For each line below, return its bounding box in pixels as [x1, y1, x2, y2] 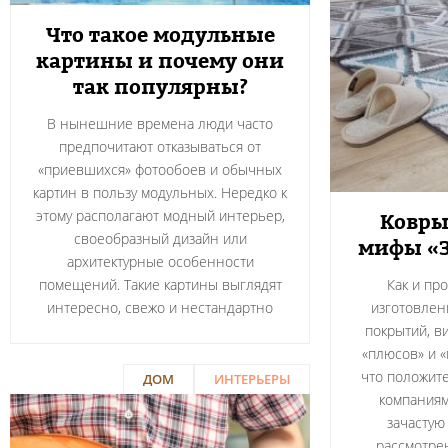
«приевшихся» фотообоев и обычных [38, 160, 282, 179]
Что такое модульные [45, 20, 275, 50]
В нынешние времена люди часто [47, 114, 273, 133]
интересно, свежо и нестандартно [47, 298, 273, 317]
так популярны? [72, 72, 248, 102]
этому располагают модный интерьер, [35, 206, 285, 225]
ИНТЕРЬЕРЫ [214, 370, 290, 388]
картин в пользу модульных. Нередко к [33, 183, 287, 202]
